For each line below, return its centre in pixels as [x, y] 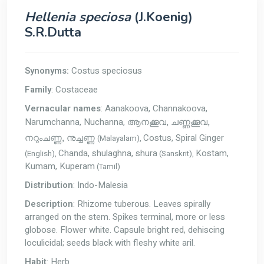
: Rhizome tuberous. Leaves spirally [142, 204]
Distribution [49, 185]
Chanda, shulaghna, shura [108, 154]
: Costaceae [75, 90]
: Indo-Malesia [100, 185]
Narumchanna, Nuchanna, [76, 122]
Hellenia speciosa [78, 17]
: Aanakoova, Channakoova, [154, 109]
